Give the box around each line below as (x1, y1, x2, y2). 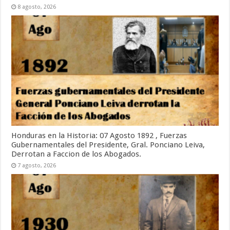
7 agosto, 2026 (17, 162, 56, 169)
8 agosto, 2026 (17, 3, 56, 10)
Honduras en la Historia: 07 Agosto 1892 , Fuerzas (11, 130, 187, 140)
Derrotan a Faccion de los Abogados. (11, 149, 142, 159)
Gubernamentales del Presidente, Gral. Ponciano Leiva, (11, 140, 205, 149)
